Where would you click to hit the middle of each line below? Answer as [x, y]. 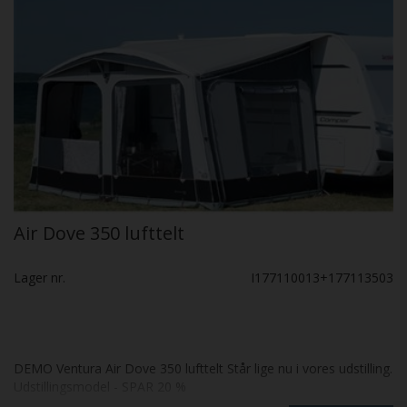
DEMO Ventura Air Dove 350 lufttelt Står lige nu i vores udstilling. [203, 368]
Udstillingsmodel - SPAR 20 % [100, 386]
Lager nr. [40, 277]
